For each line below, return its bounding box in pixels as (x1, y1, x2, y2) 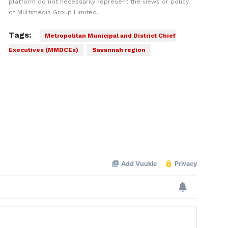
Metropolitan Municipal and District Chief (44, 32, 176, 39)
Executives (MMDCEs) (8, 46, 78, 53)
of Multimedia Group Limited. (8, 9, 98, 16)
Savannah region (92, 46, 146, 53)
